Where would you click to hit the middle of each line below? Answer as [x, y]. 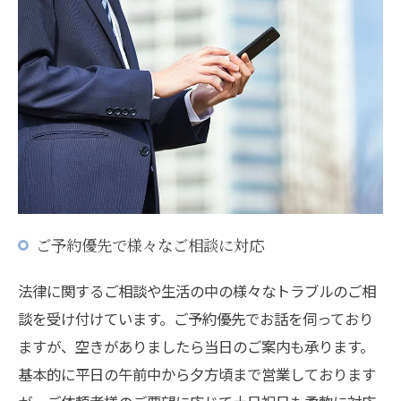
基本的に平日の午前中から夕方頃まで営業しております [197, 374]
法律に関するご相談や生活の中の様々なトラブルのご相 [197, 290]
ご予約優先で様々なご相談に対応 [150, 244]
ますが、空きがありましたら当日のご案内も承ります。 [196, 346]
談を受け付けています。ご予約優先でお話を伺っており [196, 318]
